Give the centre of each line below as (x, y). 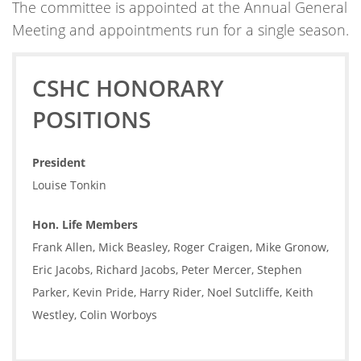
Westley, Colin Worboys (94, 315)
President (58, 163)
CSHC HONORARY (128, 88)
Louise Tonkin (69, 185)
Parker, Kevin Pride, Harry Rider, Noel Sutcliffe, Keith (172, 293)
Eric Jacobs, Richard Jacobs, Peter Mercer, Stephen (167, 270)
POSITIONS (91, 120)
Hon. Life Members (85, 225)
